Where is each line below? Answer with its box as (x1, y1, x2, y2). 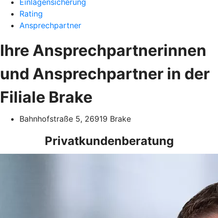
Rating (19, 9, 43, 18)
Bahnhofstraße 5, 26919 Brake (19, 114, 131, 124)
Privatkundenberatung (44, 134, 174, 148)
